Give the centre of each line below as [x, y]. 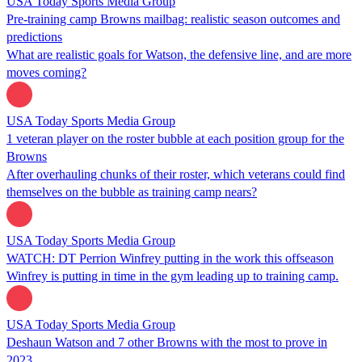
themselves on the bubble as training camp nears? [132, 192]
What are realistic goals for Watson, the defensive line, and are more [179, 54]
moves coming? [46, 72]
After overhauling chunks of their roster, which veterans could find [176, 174]
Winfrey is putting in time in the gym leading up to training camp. [173, 276]
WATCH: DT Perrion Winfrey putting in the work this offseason [170, 258]
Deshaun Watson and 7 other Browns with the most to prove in [167, 342]
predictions [34, 36]
